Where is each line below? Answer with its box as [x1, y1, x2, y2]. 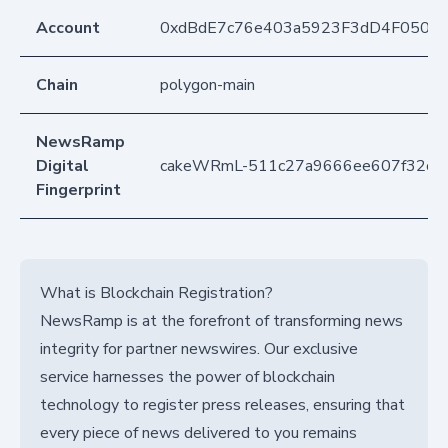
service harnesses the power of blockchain [40, 366, 335, 389]
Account [36, 17, 100, 40]
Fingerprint [36, 179, 121, 202]
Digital [36, 155, 89, 178]
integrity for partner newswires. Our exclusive [40, 338, 358, 361]
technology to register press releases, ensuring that [40, 394, 405, 417]
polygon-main [160, 74, 255, 97]
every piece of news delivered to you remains [40, 422, 357, 445]
